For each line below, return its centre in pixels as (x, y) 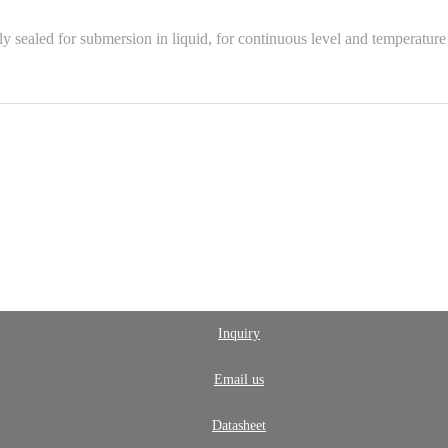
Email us (239, 380)
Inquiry (239, 334)
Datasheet (239, 426)
